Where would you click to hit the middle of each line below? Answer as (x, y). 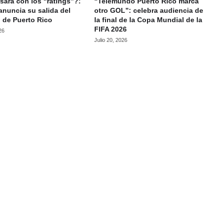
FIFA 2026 (110, 29)
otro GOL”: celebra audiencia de (148, 10)
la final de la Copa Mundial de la (148, 20)
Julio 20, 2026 (110, 40)
